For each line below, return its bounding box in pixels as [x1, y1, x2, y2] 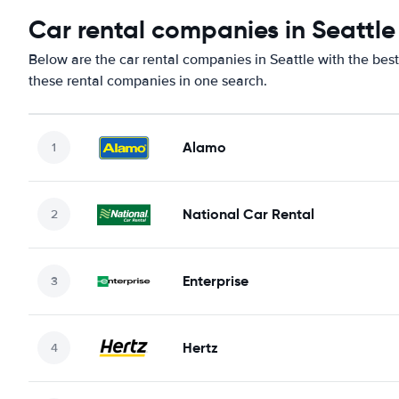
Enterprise [183, 271, 248, 290]
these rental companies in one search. [28, 71, 267, 90]
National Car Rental [183, 204, 314, 224]
